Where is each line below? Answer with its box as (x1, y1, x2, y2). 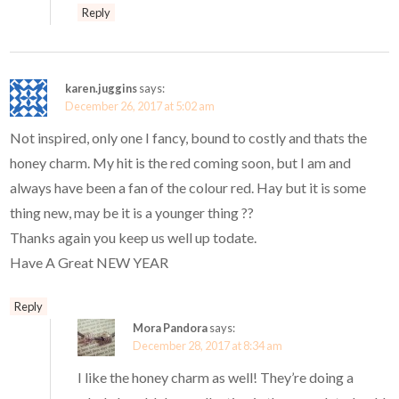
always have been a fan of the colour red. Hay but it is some (10, 178, 367, 196)
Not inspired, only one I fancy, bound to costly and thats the (10, 128, 368, 146)
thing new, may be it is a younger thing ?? (10, 203, 255, 221)
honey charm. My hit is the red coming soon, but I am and (10, 153, 352, 171)
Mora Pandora (133, 320, 208, 335)
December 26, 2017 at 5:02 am (65, 98, 216, 113)
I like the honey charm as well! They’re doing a (77, 368, 354, 386)
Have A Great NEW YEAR (10, 253, 169, 271)
